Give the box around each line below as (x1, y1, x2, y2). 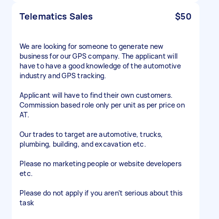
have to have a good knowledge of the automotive (20, 61, 181, 70)
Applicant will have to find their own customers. (20, 90, 173, 100)
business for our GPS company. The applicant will (20, 51, 177, 61)
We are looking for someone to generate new (20, 42, 164, 51)
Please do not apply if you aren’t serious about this (20, 188, 182, 197)
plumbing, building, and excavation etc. (20, 139, 146, 149)
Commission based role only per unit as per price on (20, 100, 185, 109)
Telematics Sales (20, 10, 93, 22)
